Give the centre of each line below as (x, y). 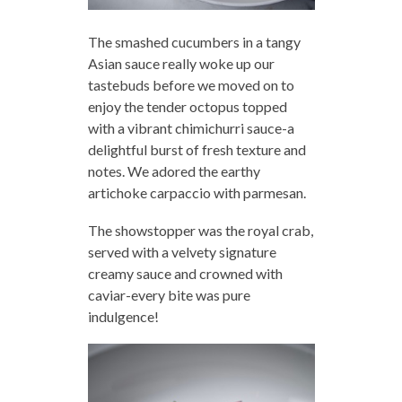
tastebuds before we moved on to (191, 85)
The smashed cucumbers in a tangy (194, 42)
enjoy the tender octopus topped (187, 107)
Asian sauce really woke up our (181, 64)
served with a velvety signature (182, 252)
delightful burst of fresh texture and (197, 150)
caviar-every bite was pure (169, 295)
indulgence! (123, 317)
